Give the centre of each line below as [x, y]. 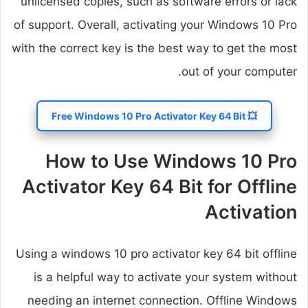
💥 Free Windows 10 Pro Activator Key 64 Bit [251, 116]
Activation [251, 212]
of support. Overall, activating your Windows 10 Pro [155, 25]
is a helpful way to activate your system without [165, 277]
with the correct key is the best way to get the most [154, 48]
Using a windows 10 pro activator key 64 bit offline [156, 254]
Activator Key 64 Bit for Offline [159, 187]
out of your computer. [239, 72]
